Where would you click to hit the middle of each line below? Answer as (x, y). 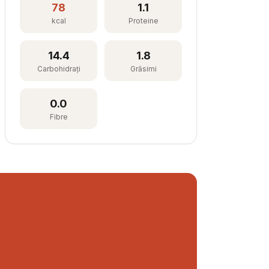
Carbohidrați (59, 69)
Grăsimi (143, 69)
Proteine (143, 21)
